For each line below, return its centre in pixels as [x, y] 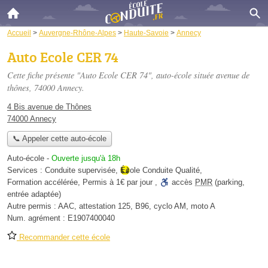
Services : [26, 170]
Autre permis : [33, 206]
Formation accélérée [42, 182]
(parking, [229, 182]
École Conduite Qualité [160, 170]
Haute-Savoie [146, 33]
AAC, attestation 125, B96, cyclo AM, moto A [137, 206]
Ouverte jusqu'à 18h [86, 159]
